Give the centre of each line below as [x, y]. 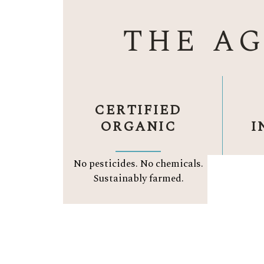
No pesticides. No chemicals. [138, 164]
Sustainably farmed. [138, 179]
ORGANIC [138, 127]
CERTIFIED [138, 111]
